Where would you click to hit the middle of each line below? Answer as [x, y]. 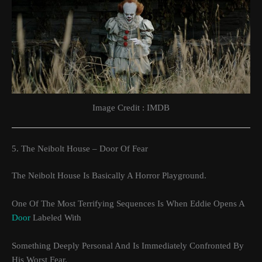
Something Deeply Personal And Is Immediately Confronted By [128, 246]
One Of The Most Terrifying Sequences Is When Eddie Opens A [128, 204]
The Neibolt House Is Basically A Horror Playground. [109, 176]
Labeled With [56, 218]
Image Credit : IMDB [131, 107]
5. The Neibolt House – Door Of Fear [80, 148]
